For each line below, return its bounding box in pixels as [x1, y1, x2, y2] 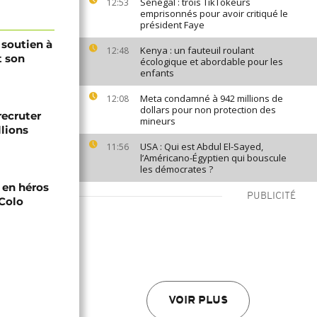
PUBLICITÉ [247, 191, 296, 202]
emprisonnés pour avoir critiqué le [140, 7, 288, 20]
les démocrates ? [140, 163, 213, 175]
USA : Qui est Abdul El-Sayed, [140, 140, 263, 153]
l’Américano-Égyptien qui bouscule [140, 151, 287, 164]
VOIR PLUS [168, 295, 228, 306]
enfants [140, 67, 174, 79]
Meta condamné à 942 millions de [140, 92, 283, 105]
